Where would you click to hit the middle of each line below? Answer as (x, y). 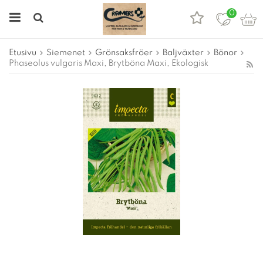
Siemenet (66, 53)
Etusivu (23, 53)
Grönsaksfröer (124, 53)
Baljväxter (183, 53)
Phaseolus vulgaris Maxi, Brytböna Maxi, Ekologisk (109, 63)
